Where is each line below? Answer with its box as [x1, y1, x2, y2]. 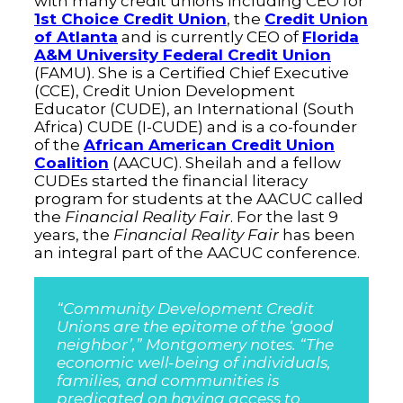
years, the [34, 226, 113, 244]
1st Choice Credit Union [34, 10, 227, 28]
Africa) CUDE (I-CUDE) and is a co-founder [34, 118, 357, 136]
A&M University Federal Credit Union [34, 46, 331, 64]
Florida [302, 28, 359, 46]
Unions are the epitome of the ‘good [57, 318, 334, 336]
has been [279, 226, 355, 244]
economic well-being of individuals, [57, 354, 331, 372]
